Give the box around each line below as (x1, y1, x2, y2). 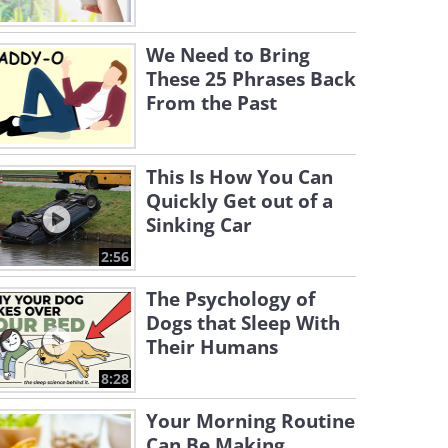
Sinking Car (146, 212, 252, 238)
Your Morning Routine (146, 408, 355, 434)
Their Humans (146, 334, 278, 360)
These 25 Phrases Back (146, 66, 356, 92)
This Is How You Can (146, 164, 333, 190)
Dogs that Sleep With (146, 310, 340, 336)
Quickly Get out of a (146, 188, 333, 214)
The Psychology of (146, 286, 315, 312)
